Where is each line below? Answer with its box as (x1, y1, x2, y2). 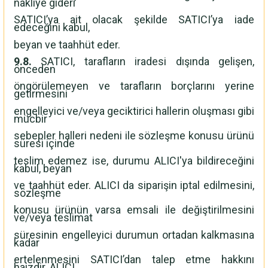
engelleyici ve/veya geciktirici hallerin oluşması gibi (14, 104, 254, 117)
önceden (14, 63, 56, 76)
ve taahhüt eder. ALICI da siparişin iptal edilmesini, (14, 178, 254, 191)
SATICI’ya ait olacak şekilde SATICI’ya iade (14, 13, 254, 26)
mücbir (14, 112, 47, 125)
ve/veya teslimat (14, 211, 93, 224)
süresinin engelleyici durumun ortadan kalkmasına (14, 228, 254, 241)
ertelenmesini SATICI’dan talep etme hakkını (14, 252, 254, 266)
